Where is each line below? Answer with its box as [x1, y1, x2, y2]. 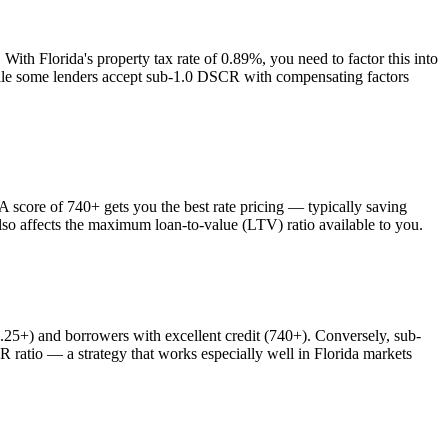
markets [359, 345, 412, 363]
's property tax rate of [84, 50, 221, 68]
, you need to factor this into [262, 50, 438, 68]
